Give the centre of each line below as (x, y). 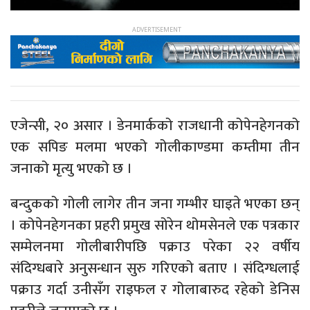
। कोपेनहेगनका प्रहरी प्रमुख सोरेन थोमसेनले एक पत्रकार (155, 225)
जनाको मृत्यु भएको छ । (71, 168)
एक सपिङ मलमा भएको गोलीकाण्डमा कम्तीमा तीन (155, 147)
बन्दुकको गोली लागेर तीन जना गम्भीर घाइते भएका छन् (155, 203)
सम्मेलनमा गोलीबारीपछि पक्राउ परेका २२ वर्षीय (155, 246)
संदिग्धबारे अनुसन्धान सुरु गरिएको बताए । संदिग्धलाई (155, 268)
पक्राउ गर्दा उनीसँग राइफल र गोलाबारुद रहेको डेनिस (155, 289)
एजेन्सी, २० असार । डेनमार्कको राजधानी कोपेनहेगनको (155, 125)
